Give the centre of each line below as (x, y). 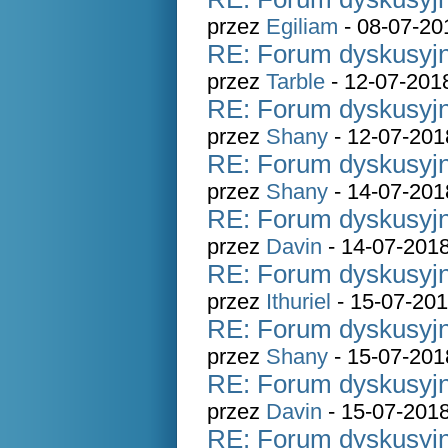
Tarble (295, 81)
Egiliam (302, 26)
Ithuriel (298, 301)
